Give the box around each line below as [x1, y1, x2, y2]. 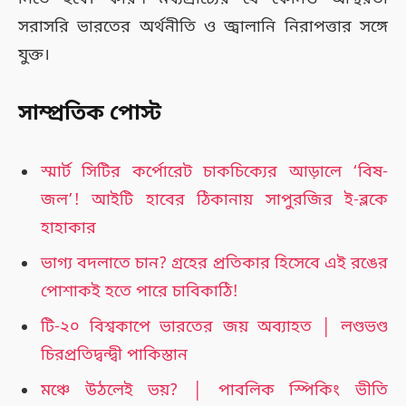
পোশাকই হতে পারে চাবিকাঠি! [41, 280, 238, 303]
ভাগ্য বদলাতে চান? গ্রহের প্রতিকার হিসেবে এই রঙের [41, 252, 388, 275]
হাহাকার [41, 217, 96, 240]
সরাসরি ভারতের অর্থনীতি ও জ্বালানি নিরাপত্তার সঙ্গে [18, 16, 388, 39]
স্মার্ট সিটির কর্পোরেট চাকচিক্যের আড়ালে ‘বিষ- [41, 161, 388, 184]
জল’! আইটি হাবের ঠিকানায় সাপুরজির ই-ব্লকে [41, 189, 388, 212]
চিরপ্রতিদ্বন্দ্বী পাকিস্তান [41, 343, 188, 366]
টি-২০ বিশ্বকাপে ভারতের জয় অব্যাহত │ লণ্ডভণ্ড [41, 315, 388, 338]
